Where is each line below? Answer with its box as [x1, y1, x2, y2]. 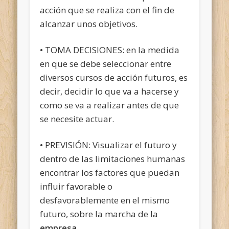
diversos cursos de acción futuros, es [40, 71, 188, 83]
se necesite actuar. [40, 112, 114, 125]
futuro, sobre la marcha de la [40, 208, 158, 220]
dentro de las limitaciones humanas [40, 152, 186, 165]
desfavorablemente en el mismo [40, 194, 170, 206]
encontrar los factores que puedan [40, 166, 180, 178]
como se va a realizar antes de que [40, 99, 179, 111]
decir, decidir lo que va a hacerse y [40, 85, 179, 97]
